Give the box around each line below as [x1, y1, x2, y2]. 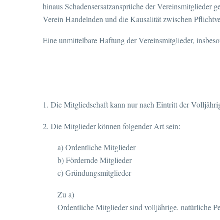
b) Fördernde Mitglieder [57, 155, 132, 165]
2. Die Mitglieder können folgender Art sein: [43, 120, 180, 131]
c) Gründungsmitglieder [57, 167, 131, 178]
